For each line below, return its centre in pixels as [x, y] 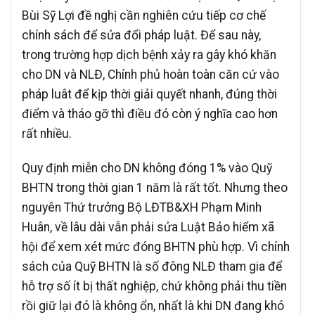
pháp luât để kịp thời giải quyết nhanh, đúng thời [149, 94]
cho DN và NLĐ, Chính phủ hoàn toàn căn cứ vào [150, 74]
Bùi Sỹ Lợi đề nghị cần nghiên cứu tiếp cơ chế [144, 15]
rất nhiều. [47, 133]
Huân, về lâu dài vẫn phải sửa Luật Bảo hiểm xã [148, 227]
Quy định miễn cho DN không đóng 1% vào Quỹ [147, 168]
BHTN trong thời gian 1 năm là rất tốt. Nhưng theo [155, 187]
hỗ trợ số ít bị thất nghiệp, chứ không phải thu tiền [154, 286]
